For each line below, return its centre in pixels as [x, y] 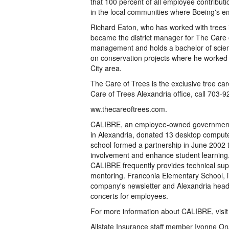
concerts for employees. [129, 196]
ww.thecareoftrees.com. [129, 109]
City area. [106, 68]
